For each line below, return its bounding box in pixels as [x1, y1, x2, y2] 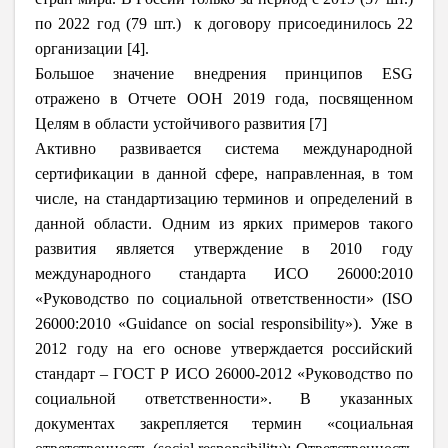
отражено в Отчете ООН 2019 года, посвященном [35, 89, 413, 107]
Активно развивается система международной [35, 139, 413, 157]
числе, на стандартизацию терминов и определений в [35, 189, 413, 207]
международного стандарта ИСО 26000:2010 [35, 264, 413, 282]
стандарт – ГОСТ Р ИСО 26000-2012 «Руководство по [35, 364, 413, 382]
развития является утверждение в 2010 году [35, 239, 413, 257]
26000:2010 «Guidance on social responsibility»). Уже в [35, 314, 413, 332]
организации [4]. [35, 39, 149, 57]
